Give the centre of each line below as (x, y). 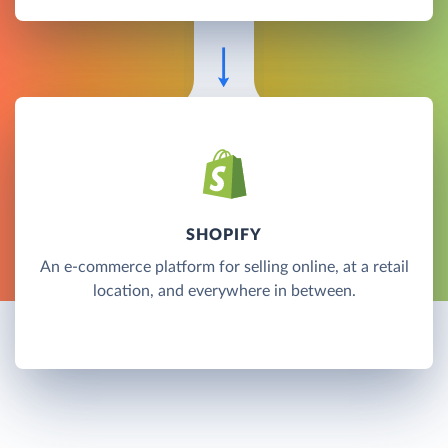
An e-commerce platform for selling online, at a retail (224, 266)
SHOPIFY (224, 234)
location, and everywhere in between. (224, 290)
